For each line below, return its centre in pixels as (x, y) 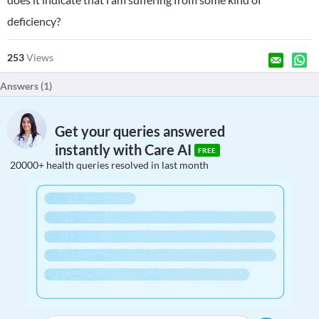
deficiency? (34, 21)
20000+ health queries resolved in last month (109, 165)
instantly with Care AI (125, 150)
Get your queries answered (140, 131)
